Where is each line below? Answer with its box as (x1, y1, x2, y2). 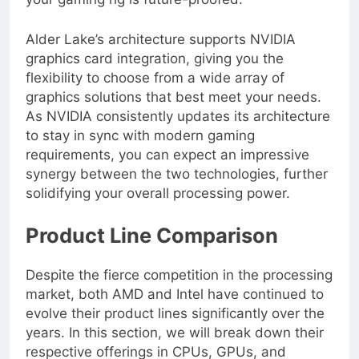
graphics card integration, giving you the (26, 63, 284, 79)
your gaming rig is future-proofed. (26, 4, 243, 21)
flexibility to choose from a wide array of (26, 82, 284, 99)
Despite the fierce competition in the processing (26, 279, 333, 296)
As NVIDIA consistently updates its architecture (26, 120, 330, 137)
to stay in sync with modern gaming (26, 139, 255, 156)
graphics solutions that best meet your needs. (26, 101, 321, 118)
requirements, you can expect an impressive (26, 159, 309, 175)
